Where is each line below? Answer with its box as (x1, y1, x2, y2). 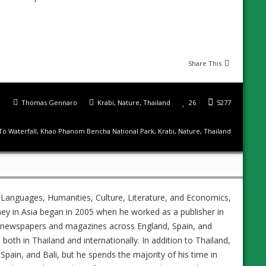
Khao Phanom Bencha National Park (40, 126, 154, 135)
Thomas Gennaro (21, 97, 77, 107)
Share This (188, 58, 221, 68)
